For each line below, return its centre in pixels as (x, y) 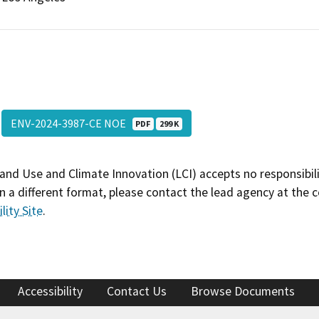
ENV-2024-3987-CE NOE (71, 123)
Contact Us (137, 292)
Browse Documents (243, 292)
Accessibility (50, 292)
